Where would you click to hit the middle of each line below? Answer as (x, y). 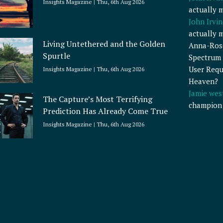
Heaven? (203, 81)
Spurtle (57, 56)
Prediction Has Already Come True (106, 111)
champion (205, 105)
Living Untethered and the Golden (104, 44)
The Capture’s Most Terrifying (98, 99)
